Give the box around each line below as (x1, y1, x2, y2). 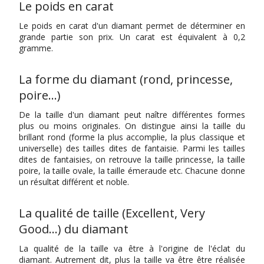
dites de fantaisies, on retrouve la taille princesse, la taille (19, 154, 245, 166)
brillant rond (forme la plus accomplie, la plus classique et (19, 131, 245, 143)
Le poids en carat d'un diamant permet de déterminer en (19, 20, 245, 32)
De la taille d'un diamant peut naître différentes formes (19, 109, 245, 121)
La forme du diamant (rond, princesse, (19, 71, 233, 88)
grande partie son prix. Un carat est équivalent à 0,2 (19, 31, 245, 43)
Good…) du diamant (19, 221, 129, 237)
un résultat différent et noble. (19, 176, 130, 188)
